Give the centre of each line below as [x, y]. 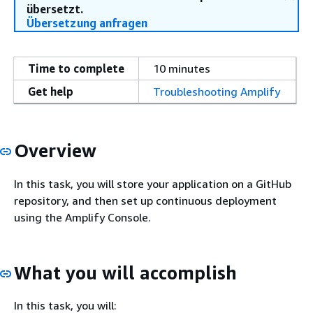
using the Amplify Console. [82, 217]
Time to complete [76, 68]
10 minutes [182, 68]
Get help [51, 92]
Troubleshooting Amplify [217, 92]
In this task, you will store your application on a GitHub [153, 183]
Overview [55, 151]
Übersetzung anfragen [87, 23]
